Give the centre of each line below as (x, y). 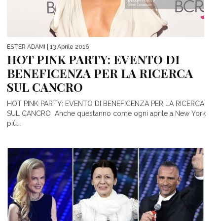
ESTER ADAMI (26, 47)
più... (14, 123)
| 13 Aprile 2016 (67, 47)
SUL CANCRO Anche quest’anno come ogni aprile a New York (106, 113)
